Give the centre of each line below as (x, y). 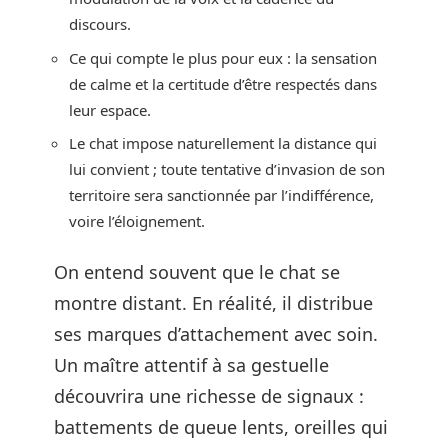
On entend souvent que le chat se (197, 271)
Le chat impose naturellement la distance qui (223, 143)
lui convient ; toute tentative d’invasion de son (227, 169)
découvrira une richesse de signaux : (209, 395)
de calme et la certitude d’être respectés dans (223, 83)
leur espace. (110, 109)
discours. (100, 24)
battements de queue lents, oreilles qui (221, 426)
